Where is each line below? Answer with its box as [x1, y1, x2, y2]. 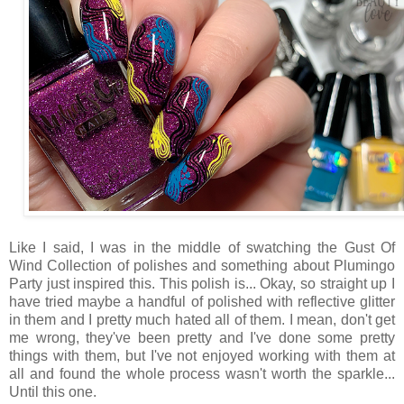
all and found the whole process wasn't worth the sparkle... [9, 365, 395, 381]
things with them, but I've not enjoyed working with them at [9, 347, 395, 363]
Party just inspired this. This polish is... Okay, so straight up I [9, 275, 395, 291]
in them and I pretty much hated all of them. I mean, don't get [9, 311, 395, 327]
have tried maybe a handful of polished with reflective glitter [9, 293, 395, 309]
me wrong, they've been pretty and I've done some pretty [9, 329, 395, 345]
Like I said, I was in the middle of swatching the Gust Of [9, 239, 395, 255]
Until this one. [9, 383, 96, 399]
